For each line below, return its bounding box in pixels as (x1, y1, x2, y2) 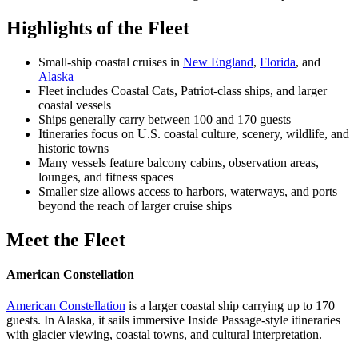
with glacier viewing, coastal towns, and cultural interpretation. (6, 328, 322, 342)
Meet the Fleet (6, 229, 125, 250)
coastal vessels (38, 97, 111, 112)
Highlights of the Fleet (6, 17, 189, 38)
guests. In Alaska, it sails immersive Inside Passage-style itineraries (6, 313, 340, 328)
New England (183, 54, 253, 69)
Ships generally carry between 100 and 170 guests (38, 112, 291, 126)
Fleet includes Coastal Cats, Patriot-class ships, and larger (38, 83, 327, 97)
